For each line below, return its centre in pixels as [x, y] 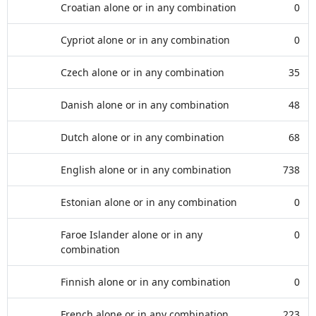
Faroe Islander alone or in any [132, 235]
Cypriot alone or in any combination [145, 40]
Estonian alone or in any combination [149, 202]
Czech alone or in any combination [142, 72]
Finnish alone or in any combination [146, 282]
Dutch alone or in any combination [142, 137]
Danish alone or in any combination [145, 105]
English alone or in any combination [146, 170]
